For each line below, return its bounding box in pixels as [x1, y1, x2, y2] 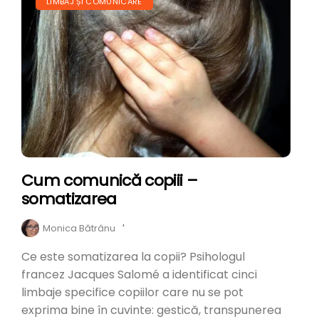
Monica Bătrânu [43, 221, 115, 236]
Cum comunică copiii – [21, 169, 198, 192]
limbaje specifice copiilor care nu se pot [21, 284, 244, 301]
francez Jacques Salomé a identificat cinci [21, 266, 257, 283]
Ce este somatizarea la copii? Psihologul [21, 249, 245, 266]
